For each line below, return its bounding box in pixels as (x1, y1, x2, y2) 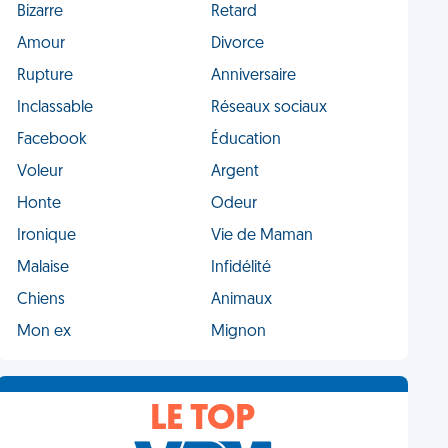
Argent (210, 164, 259, 180)
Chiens (17, 292, 66, 308)
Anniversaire (210, 68, 296, 84)
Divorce (210, 36, 264, 52)
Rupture (17, 68, 74, 84)
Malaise (17, 260, 70, 276)
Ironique (17, 228, 77, 244)
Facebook (17, 132, 88, 148)
